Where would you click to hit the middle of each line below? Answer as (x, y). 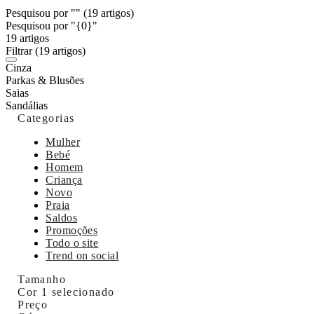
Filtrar (20, 50)
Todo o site (72, 243)
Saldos (62, 217)
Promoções (72, 230)
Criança (64, 179)
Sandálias (27, 105)
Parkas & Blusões (45, 80)
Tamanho (42, 279)
